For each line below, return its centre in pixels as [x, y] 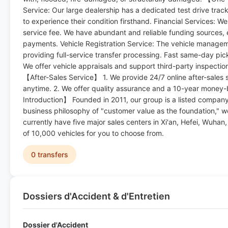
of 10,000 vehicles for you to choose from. [93, 133]
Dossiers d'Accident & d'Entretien [96, 196]
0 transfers [50, 154]
